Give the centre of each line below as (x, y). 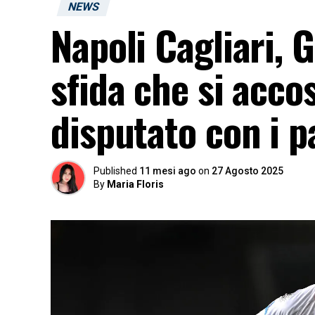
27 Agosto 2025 (247, 171)
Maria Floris (135, 184)
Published (115, 171)
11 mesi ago (168, 171)
